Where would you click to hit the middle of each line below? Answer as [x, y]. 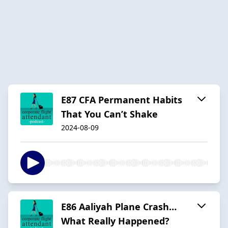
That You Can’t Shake [109, 114]
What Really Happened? [115, 221]
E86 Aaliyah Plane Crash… [119, 206]
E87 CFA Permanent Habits [122, 99]
